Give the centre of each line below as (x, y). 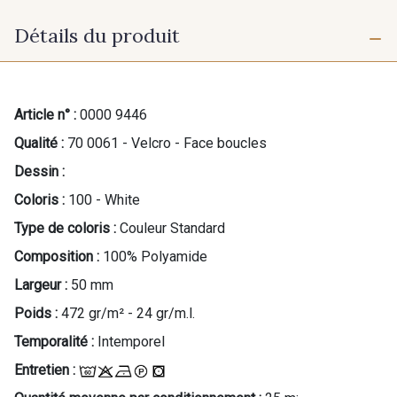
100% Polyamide (155, 256)
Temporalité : (54, 341)
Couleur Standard (172, 228)
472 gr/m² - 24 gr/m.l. (128, 313)
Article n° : (45, 114)
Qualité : (39, 143)
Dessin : (39, 171)
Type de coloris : (65, 228)
